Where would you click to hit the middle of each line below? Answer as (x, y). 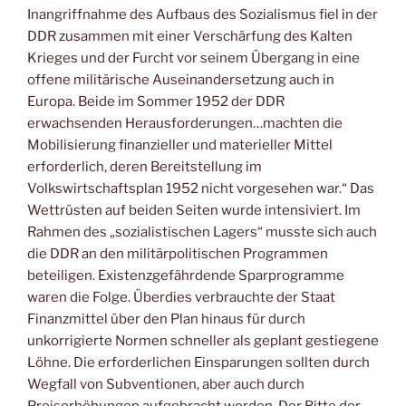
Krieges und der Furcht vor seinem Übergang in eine (193, 58)
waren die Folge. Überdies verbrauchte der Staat (181, 298)
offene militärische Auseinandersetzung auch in (181, 80)
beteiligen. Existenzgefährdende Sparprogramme (186, 276)
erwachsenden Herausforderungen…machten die (185, 124)
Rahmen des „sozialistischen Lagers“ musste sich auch (202, 232)
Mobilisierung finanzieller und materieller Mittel (180, 145)
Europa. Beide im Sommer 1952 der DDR (156, 102)
